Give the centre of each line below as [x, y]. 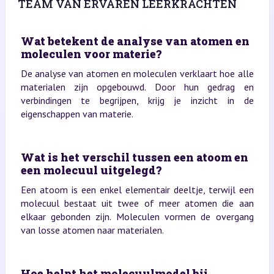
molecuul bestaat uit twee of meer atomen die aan [137, 203]
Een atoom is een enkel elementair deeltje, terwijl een [137, 189]
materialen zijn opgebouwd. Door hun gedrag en [137, 87]
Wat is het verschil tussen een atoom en [134, 157]
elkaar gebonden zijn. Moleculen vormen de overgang [137, 216]
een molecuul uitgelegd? [91, 170]
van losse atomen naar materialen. [92, 230]
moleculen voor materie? [91, 54]
